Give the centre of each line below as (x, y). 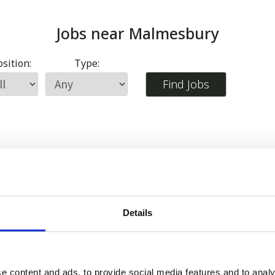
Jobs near (92, 33)
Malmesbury (174, 33)
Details (137, 212)
